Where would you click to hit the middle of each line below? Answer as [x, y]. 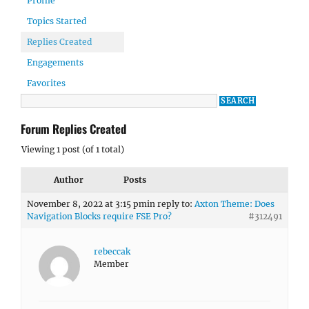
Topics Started [57, 21]
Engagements [55, 62]
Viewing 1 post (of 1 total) [73, 149]
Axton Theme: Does [235, 204]
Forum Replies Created [73, 129]
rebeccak [112, 251]
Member [111, 264]
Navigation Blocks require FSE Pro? [99, 216]
